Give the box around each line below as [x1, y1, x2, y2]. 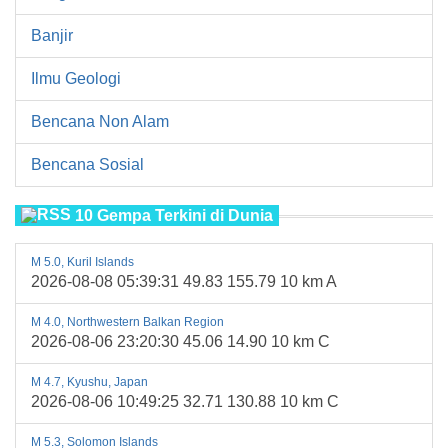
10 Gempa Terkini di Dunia [75, 206, 273, 224]
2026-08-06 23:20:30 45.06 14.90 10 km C [31, 332, 330, 350]
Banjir [31, 26, 73, 44]
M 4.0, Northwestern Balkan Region [31, 314, 224, 329]
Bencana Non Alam [31, 112, 169, 130]
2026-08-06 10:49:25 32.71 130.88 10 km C [31, 392, 339, 410]
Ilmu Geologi [31, 69, 121, 87]
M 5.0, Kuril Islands [31, 254, 134, 269]
